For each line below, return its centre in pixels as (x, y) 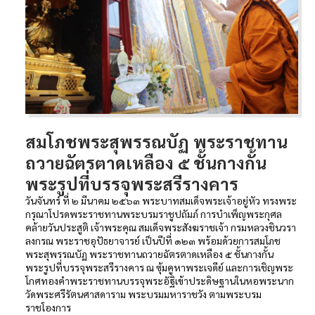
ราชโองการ (48, 307)
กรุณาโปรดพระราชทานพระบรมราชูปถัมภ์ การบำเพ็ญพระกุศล (154, 213)
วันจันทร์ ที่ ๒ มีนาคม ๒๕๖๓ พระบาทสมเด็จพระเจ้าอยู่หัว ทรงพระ (161, 200)
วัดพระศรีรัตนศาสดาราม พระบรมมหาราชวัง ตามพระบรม (143, 294)
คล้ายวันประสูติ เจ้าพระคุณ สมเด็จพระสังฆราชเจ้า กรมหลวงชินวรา (161, 227)
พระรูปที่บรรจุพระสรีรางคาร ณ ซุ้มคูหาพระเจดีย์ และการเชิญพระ (159, 267)
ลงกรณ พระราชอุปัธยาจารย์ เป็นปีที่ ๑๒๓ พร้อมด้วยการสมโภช (153, 240)
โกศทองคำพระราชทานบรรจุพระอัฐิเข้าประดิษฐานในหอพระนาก (160, 280)
